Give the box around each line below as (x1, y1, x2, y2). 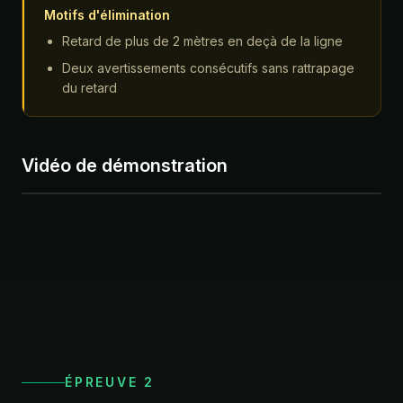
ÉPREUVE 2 (65, 374, 156, 390)
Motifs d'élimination (44, 6, 170, 22)
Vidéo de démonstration (22, 154, 228, 176)
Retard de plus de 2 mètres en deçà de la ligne (62, 32, 343, 49)
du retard (62, 79, 117, 95)
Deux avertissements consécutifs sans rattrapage (62, 59, 354, 76)
